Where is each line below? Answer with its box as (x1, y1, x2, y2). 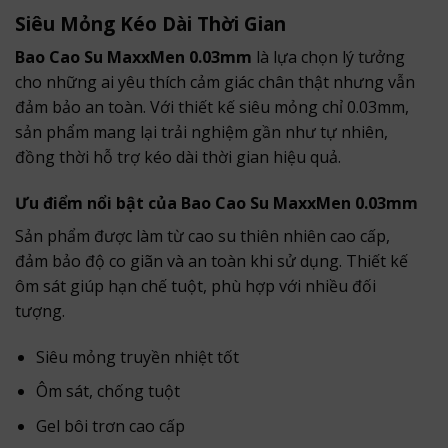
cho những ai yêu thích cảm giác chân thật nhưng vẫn (15, 71, 415, 94)
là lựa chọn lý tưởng (252, 46, 405, 69)
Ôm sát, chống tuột (35, 380, 180, 403)
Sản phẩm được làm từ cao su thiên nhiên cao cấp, (15, 224, 390, 247)
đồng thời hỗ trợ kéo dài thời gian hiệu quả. (15, 146, 341, 169)
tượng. (15, 299, 65, 322)
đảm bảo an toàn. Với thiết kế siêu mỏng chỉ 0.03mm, (15, 96, 409, 119)
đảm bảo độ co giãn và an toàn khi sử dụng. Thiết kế (15, 249, 408, 272)
